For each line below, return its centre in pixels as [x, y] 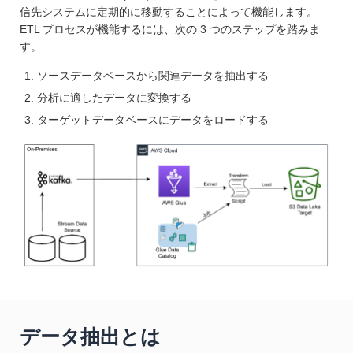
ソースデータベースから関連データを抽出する [153, 75]
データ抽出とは [90, 337]
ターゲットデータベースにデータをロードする [153, 119]
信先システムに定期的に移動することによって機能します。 [169, 11]
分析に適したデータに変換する [114, 97]
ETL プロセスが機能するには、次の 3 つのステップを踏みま [170, 29]
